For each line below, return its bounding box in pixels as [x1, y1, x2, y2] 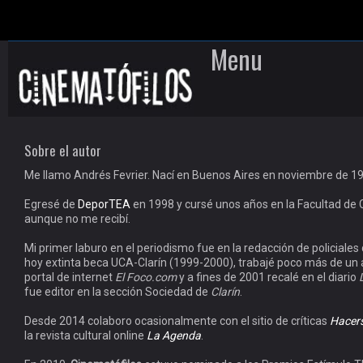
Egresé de [24, 198, 78, 211]
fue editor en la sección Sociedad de [24, 285, 211, 299]
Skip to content [211, 78, 288, 91]
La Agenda [147, 329, 201, 343]
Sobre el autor [24, 140, 101, 161]
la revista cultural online [24, 329, 147, 343]
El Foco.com [115, 271, 177, 284]
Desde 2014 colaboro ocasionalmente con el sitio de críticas [24, 314, 330, 328]
